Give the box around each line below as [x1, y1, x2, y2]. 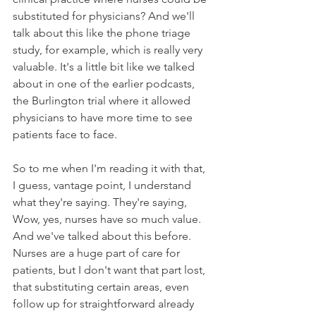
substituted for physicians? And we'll [13, 8, 197, 23]
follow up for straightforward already [13, 296, 197, 310]
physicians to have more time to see [13, 110, 195, 124]
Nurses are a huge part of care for [13, 245, 183, 260]
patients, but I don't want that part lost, [13, 262, 208, 276]
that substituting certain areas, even [13, 279, 192, 293]
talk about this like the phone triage [13, 25, 193, 39]
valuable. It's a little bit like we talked [13, 59, 197, 73]
